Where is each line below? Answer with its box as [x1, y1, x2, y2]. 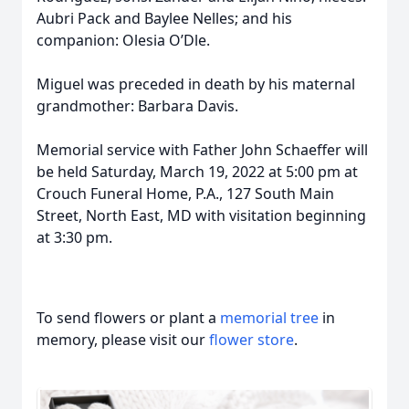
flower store [209, 330, 294, 350]
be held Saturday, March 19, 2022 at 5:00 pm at [37, 162, 358, 182]
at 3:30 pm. [37, 227, 112, 247]
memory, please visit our [37, 330, 209, 350]
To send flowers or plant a [37, 308, 220, 328]
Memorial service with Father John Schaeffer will [37, 140, 368, 160]
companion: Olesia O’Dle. [37, 30, 210, 50]
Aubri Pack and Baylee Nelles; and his [37, 8, 292, 28]
